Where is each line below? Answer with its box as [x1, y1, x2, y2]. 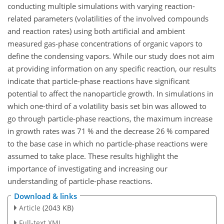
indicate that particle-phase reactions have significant [7, 75, 189, 86]
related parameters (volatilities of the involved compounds [7, 13, 208, 23]
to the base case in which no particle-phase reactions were [7, 138, 207, 148]
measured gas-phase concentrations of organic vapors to [7, 38, 202, 48]
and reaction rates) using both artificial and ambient [7, 25, 185, 36]
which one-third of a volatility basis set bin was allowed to [7, 100, 206, 111]
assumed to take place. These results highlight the [7, 150, 178, 161]
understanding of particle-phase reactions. [7, 175, 152, 186]
